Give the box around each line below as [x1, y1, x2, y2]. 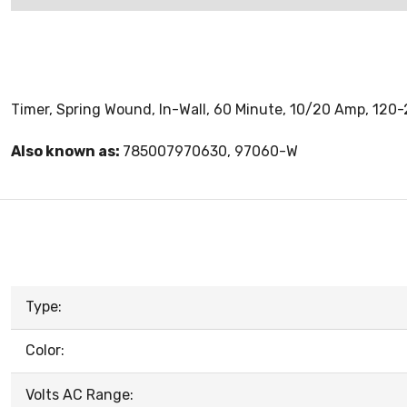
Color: [25, 342, 65, 360]
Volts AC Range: [25, 386, 134, 404]
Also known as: [11, 143, 123, 161]
